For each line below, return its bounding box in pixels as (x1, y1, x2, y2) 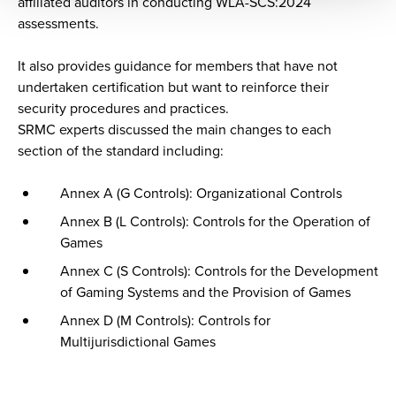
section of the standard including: (18, 140, 224, 161)
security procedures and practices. (18, 97, 229, 118)
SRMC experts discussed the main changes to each (18, 118, 331, 140)
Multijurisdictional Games (60, 331, 216, 352)
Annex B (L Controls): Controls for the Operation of (60, 210, 370, 232)
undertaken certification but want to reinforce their (18, 76, 329, 97)
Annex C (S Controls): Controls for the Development (60, 260, 378, 281)
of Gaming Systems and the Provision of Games (60, 281, 351, 302)
